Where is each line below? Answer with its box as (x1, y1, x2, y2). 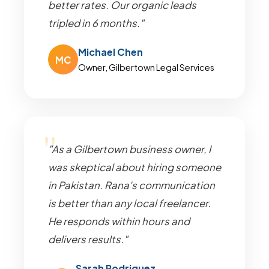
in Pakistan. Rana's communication (48, 179, 215, 192)
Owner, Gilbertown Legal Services (78, 62, 214, 73)
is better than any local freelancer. (48, 197, 211, 210)
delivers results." (48, 233, 128, 246)
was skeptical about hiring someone (48, 161, 221, 174)
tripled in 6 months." (48, 17, 144, 29)
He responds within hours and (48, 215, 190, 228)
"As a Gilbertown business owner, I (48, 143, 211, 156)
